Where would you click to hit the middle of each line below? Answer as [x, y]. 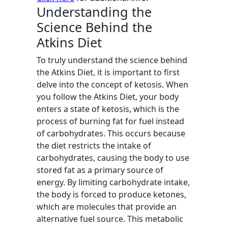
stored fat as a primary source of [100, 170]
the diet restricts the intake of [94, 146]
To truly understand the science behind [112, 60]
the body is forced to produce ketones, [111, 194]
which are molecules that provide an [107, 207]
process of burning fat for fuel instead [110, 121]
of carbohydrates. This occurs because [111, 133]
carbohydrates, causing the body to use [113, 158]
